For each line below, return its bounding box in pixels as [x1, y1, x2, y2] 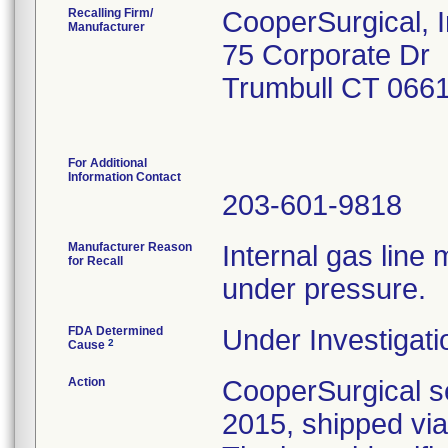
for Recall [68, 254, 123, 268]
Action [68, 375, 105, 389]
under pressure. [222, 273, 426, 305]
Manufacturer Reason [68, 240, 192, 254]
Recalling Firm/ [68, 6, 153, 20]
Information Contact [68, 170, 181, 184]
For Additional [68, 156, 147, 170]
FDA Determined [68, 324, 163, 338]
